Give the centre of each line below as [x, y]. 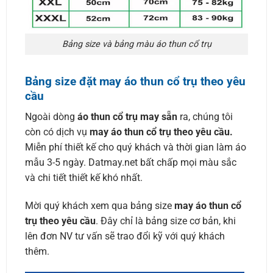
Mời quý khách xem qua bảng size [99, 206]
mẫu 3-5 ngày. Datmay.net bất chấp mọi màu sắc [130, 163]
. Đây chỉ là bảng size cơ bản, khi [165, 221]
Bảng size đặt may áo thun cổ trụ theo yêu [135, 81]
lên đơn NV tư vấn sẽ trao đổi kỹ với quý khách [125, 236]
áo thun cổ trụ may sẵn [127, 117]
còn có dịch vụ [57, 132]
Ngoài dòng [51, 117]
